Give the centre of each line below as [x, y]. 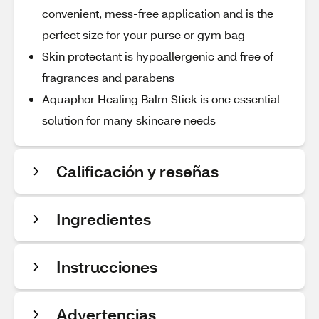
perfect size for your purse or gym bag [143, 35]
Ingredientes [104, 219]
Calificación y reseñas [137, 171]
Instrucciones [107, 267]
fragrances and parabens [108, 77]
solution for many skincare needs [129, 120]
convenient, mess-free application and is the [158, 13]
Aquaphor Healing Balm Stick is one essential [161, 99]
